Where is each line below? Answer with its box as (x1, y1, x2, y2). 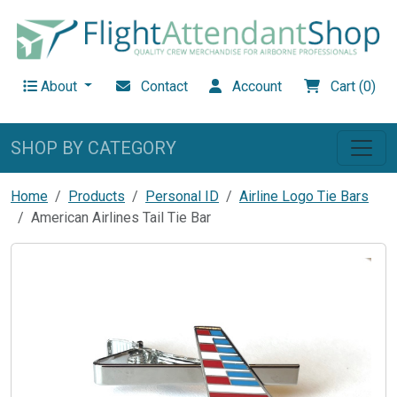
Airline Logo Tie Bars (239, 187, 369, 205)
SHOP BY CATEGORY (11, 136, 176, 159)
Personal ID (145, 187, 219, 205)
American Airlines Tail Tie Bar (31, 208, 211, 226)
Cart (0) (319, 77, 376, 95)
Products (68, 187, 125, 205)
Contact (129, 77, 188, 95)
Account (222, 77, 282, 95)
